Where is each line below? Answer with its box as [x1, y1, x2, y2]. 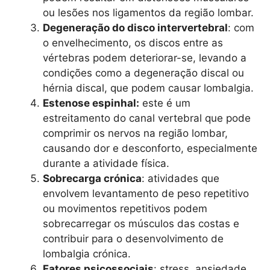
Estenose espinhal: [43, 96, 139, 109]
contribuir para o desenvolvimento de [43, 232, 224, 245]
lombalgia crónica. [43, 247, 131, 260]
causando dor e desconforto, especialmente [43, 142, 257, 154]
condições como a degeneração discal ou [43, 66, 244, 79]
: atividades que [142, 172, 219, 184]
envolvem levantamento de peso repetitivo [43, 187, 249, 199]
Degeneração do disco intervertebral [43, 21, 228, 34]
